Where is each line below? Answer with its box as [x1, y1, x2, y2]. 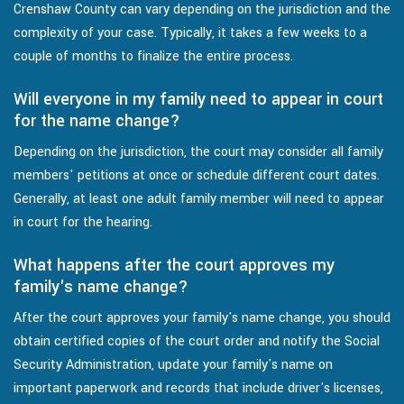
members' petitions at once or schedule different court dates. [14, 165, 380, 185]
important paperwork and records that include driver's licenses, [14, 378, 383, 398]
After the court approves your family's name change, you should [14, 308, 390, 327]
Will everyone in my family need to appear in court [14, 87, 383, 111]
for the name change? [14, 108, 180, 133]
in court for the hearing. [14, 212, 152, 232]
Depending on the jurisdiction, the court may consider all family [14, 142, 383, 161]
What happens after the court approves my [14, 252, 335, 277]
